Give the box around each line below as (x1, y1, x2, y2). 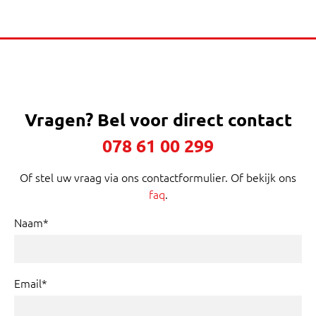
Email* (14, 275, 47, 291)
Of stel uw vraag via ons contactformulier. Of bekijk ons (20, 169, 296, 186)
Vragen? (24, 107, 97, 130)
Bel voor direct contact (97, 107, 292, 130)
